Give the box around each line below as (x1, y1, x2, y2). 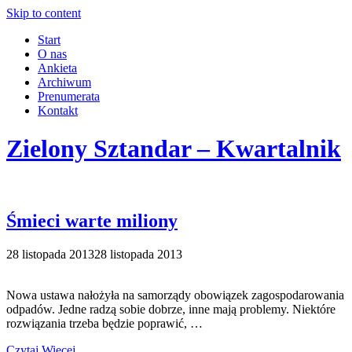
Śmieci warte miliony (6, 210, 178, 231)
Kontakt (38, 104, 78, 117)
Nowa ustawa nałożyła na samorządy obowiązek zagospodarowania (6, 288, 344, 302)
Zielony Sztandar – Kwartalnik (6, 134, 341, 163)
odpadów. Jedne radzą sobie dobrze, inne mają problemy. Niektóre (6, 302, 335, 316)
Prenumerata (38, 90, 100, 103)
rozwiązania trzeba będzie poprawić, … (6, 316, 203, 330)
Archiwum (38, 75, 91, 89)
